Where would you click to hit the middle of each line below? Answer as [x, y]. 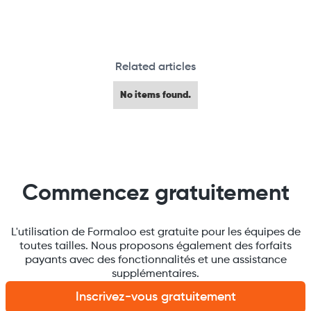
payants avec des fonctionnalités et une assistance [155, 261]
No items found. [155, 95]
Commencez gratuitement [155, 194]
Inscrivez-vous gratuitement [155, 297]
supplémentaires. [155, 275]
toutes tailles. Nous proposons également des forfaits [155, 247]
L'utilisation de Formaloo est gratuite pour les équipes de [155, 233]
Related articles [155, 68]
